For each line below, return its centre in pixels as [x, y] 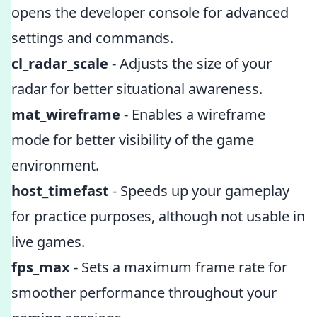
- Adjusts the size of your [190, 63]
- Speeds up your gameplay [199, 191]
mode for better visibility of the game [133, 140]
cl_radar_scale [60, 63]
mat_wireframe [66, 114]
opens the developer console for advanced [150, 12]
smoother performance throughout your [144, 293]
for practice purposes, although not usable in [158, 216]
